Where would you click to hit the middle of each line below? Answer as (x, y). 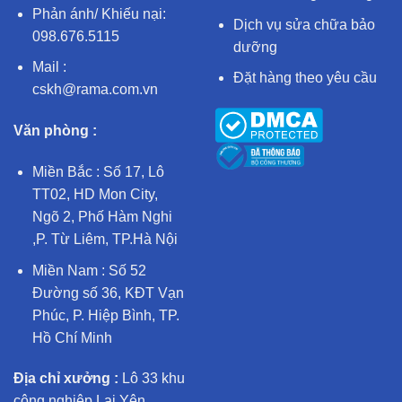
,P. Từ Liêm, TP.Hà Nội (105, 240)
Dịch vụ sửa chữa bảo (304, 24)
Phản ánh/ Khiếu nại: (99, 13)
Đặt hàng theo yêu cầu (305, 78)
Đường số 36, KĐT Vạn (108, 293)
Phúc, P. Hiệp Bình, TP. (105, 315)
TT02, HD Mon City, (95, 195)
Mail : (49, 67)
